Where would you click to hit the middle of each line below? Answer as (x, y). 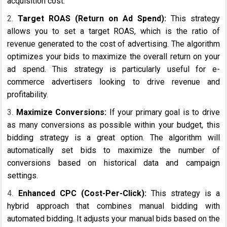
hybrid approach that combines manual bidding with (113, 206)
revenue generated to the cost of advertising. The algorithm (113, 44)
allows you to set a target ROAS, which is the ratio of (113, 31)
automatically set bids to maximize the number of (113, 150)
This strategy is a (183, 193)
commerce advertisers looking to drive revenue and (113, 82)
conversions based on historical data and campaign (113, 163)
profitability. (28, 94)
